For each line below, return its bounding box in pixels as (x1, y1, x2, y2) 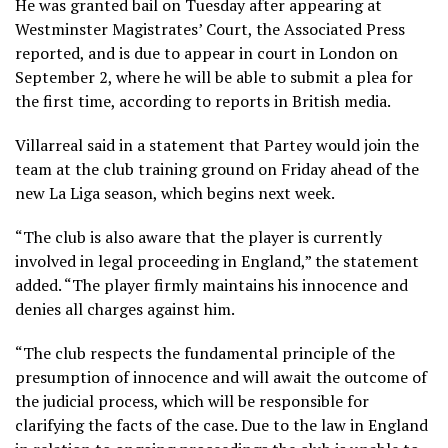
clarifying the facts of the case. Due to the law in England (15, 414, 428, 437)
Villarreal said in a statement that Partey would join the (15, 134, 419, 157)
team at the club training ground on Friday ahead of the (15, 158, 419, 181)
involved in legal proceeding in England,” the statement (15, 250, 419, 273)
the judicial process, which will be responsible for (15, 390, 369, 413)
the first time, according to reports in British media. (15, 90, 391, 113)
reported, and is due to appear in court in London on (15, 42, 398, 65)
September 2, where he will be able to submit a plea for (15, 66, 413, 89)
